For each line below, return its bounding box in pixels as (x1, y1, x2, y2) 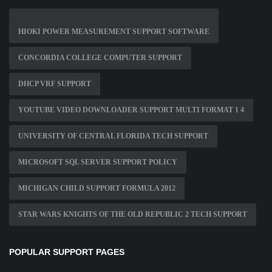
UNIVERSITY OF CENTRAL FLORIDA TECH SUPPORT (18, 132, 208, 141)
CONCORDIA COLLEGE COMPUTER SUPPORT (18, 53, 182, 63)
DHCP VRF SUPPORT (18, 80, 91, 89)
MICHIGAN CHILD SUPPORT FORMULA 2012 (18, 184, 175, 193)
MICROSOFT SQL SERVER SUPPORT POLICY (18, 158, 177, 167)
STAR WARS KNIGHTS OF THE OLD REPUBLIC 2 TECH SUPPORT (18, 210, 247, 219)
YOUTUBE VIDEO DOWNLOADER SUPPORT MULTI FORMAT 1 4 (18, 106, 244, 115)
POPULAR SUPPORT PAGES (9, 247, 124, 257)
